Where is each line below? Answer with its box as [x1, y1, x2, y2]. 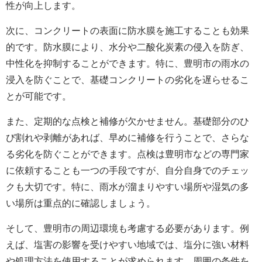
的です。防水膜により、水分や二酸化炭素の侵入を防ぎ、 [6, 42, 249, 53]
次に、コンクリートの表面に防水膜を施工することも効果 [6, 26, 249, 36]
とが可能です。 [6, 91, 71, 102]
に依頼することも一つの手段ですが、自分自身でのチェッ [6, 166, 249, 176]
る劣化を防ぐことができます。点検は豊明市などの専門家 [6, 149, 249, 160]
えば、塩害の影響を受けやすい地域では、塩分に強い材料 [6, 240, 249, 250]
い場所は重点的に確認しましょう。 [6, 198, 156, 209]
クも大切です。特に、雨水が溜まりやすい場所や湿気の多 [6, 182, 249, 192]
